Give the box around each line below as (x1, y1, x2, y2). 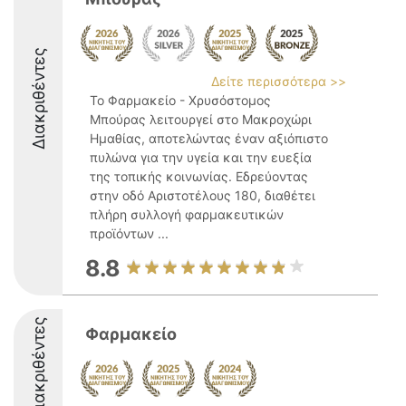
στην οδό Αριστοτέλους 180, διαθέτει (90, 188, 315, 203)
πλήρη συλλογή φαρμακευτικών (90, 207, 284, 222)
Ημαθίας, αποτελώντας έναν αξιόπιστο (90, 130, 328, 146)
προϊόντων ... (90, 226, 169, 241)
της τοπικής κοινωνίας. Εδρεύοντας (90, 169, 308, 184)
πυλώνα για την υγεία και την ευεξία (90, 150, 312, 165)
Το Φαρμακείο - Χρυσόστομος (90, 92, 271, 108)
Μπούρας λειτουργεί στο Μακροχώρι (90, 111, 312, 127)
